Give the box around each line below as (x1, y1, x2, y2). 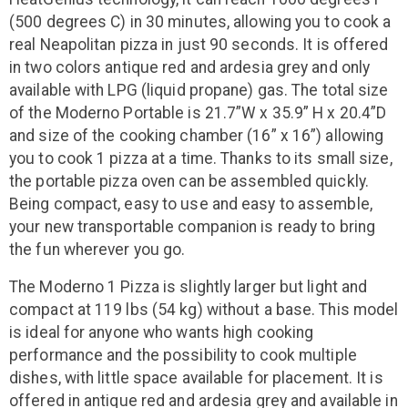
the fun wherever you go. (9, 240, 186, 259)
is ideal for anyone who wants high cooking (9, 322, 314, 342)
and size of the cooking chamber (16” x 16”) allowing (9, 126, 384, 145)
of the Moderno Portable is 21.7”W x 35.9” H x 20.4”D (9, 103, 387, 122)
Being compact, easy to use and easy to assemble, (9, 194, 372, 213)
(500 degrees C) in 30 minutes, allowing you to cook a (9, 12, 392, 31)
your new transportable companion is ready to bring (9, 217, 376, 236)
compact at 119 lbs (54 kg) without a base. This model (9, 300, 399, 319)
